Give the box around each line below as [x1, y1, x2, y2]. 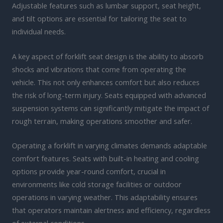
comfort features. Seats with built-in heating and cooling [12, 153, 199, 164]
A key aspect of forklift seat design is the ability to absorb [12, 51, 204, 61]
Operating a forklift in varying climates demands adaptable [12, 140, 207, 151]
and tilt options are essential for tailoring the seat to [12, 13, 187, 24]
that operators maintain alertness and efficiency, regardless [12, 205, 211, 216]
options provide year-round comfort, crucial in [12, 166, 166, 177]
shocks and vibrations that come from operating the [12, 64, 186, 74]
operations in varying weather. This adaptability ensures [12, 192, 198, 203]
